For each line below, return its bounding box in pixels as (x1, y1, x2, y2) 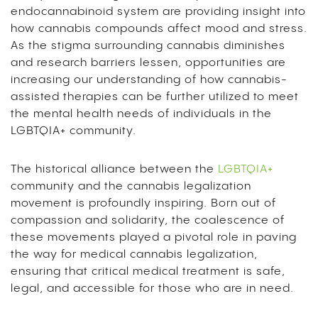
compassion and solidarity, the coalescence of (11, 214, 285, 227)
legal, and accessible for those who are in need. (11, 283, 301, 295)
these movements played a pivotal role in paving (11, 231, 297, 244)
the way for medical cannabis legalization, (11, 248, 258, 261)
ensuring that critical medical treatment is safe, (11, 265, 285, 278)
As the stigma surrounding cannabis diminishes (11, 40, 285, 53)
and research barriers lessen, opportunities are (11, 57, 286, 70)
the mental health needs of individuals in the (11, 108, 272, 121)
